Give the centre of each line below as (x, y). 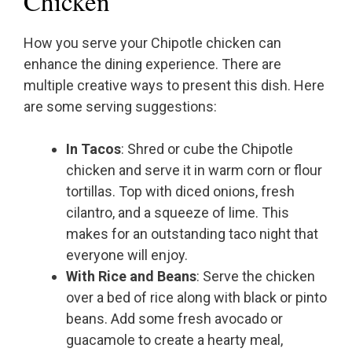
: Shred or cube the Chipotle (207, 149)
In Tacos (93, 149)
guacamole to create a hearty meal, (174, 340)
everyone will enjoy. (127, 255)
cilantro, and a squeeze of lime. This (178, 213)
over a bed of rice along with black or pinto (196, 298)
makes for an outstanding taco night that (192, 234)
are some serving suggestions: (120, 107)
